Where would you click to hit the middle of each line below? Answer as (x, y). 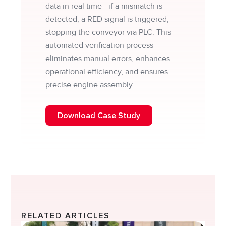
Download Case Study (99, 116)
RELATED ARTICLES (66, 216)
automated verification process (100, 46)
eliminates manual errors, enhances (108, 59)
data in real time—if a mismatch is (104, 6)
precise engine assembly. (90, 85)
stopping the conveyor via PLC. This (108, 33)
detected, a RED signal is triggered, (107, 19)
